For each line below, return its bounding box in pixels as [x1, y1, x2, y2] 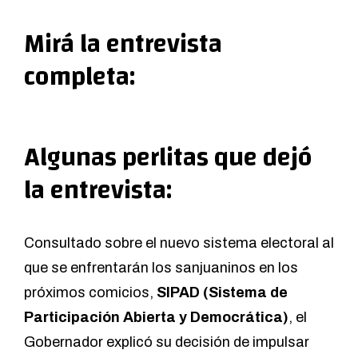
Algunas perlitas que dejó [24, 134, 312, 182]
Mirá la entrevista [24, 21, 222, 69]
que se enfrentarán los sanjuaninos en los [24, 260, 298, 276]
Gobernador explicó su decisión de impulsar [24, 334, 309, 351]
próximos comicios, [24, 284, 153, 301]
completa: [24, 54, 135, 101]
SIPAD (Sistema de [153, 284, 288, 301]
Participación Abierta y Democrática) [24, 309, 288, 326]
